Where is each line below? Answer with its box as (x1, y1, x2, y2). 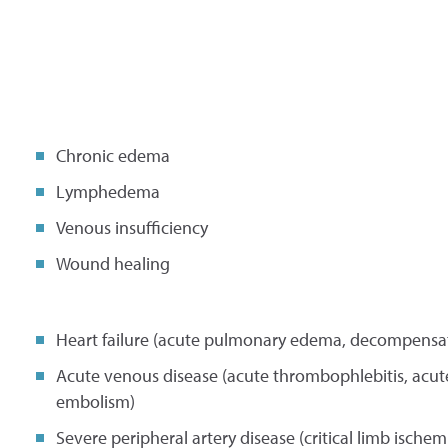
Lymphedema (55, 179, 160, 203)
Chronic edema (55, 143, 170, 167)
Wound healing (55, 251, 170, 275)
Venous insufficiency (55, 215, 208, 239)
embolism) (55, 389, 135, 413)
